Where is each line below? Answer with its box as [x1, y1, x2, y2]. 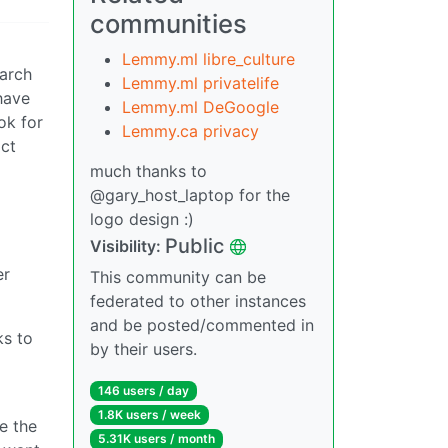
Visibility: [90, 236, 165, 256]
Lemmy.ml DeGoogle [122, 97, 279, 117]
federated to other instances [90, 291, 306, 311]
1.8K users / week [97, 407, 201, 423]
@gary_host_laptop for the [90, 185, 290, 205]
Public [165, 234, 224, 258]
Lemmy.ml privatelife [122, 73, 279, 93]
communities [90, 8, 247, 39]
